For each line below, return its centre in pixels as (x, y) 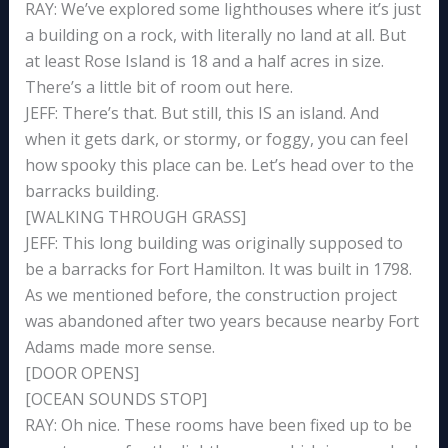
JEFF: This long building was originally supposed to (213, 243)
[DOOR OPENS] (81, 373)
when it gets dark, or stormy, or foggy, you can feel (216, 139)
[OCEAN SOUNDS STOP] (115, 399)
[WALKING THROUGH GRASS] (135, 217)
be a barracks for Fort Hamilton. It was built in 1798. (218, 269)
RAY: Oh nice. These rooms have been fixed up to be (218, 425)
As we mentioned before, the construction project (210, 295)
